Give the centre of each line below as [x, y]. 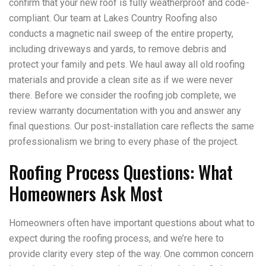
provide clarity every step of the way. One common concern [131, 254]
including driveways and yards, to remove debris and [118, 49]
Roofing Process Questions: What [121, 172]
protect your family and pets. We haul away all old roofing [127, 64]
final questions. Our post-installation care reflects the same [132, 126]
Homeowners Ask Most [86, 193]
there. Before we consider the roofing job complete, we [123, 95]
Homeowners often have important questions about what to [132, 223]
